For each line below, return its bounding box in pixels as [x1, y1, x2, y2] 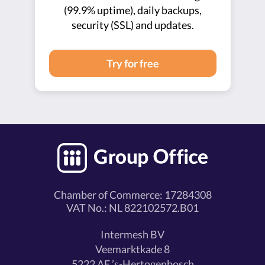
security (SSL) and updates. [71, 18, 194, 31]
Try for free [106, 57, 159, 70]
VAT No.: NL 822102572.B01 [66, 201, 199, 214]
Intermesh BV [101, 228, 164, 241]
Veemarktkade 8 [95, 243, 170, 256]
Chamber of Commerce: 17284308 [53, 188, 212, 201]
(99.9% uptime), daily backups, [63, 4, 202, 17]
